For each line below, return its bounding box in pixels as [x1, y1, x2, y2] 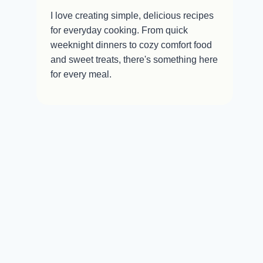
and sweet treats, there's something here [50, 55, 218, 65]
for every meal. [50, 69, 112, 79]
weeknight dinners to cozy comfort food [50, 40, 213, 50]
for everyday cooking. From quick [50, 25, 188, 35]
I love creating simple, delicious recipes [50, 11, 214, 21]
